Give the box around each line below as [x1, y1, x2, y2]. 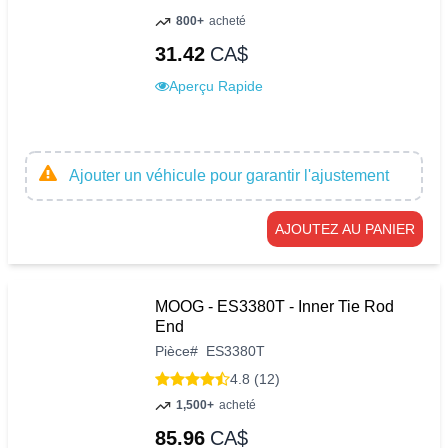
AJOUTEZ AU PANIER [275, 221, 415, 238]
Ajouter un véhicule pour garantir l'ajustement [69, 167, 389, 185]
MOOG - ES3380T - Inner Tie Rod [155, 298, 394, 316]
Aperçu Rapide [169, 77, 263, 94]
